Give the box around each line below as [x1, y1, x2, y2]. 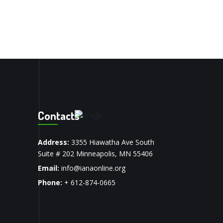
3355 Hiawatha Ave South [69, 137, 154, 147]
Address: [38, 137, 69, 147]
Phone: [38, 178, 62, 188]
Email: [38, 163, 59, 173]
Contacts [38, 108, 80, 123]
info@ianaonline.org [61, 163, 125, 173]
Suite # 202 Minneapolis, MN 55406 [38, 149, 153, 159]
